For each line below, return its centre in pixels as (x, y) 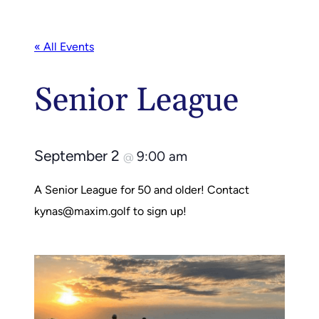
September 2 (79, 155)
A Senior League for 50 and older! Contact (142, 189)
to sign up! (158, 211)
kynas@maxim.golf (82, 211)
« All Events (64, 46)
